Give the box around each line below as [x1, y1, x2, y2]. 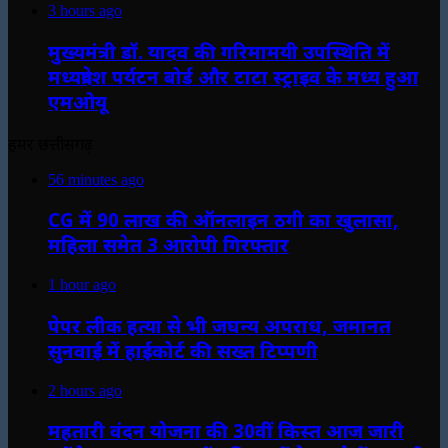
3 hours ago [48, 2, 122, 20]
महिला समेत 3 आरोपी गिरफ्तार [48, 232, 289, 258]
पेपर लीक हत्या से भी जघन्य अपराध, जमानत [48, 312, 391, 338]
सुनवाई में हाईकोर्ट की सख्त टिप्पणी [48, 337, 318, 363]
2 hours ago [48, 381, 122, 399]
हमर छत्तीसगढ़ [8, 132, 93, 155]
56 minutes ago [48, 170, 144, 188]
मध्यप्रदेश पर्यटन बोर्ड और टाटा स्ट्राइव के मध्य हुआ [48, 64, 418, 90]
